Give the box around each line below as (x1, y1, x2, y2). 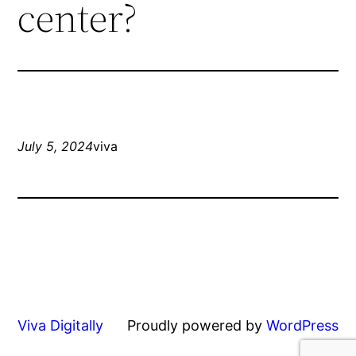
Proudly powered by (126, 317, 266, 335)
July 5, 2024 (17, 138, 94, 155)
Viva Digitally (17, 317, 104, 335)
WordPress (265, 317, 339, 335)
